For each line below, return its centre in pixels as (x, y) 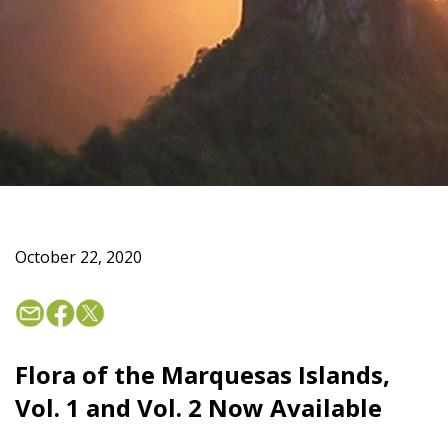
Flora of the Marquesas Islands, (202, 374)
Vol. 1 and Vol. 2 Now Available (198, 407)
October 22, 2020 (78, 257)
